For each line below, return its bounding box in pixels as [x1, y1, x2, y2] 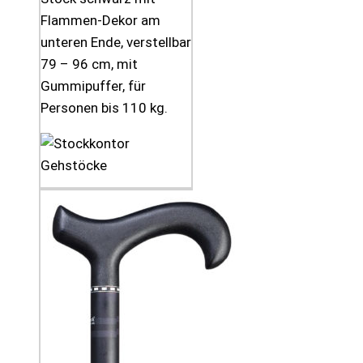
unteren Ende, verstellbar [41, 33, 191, 50]
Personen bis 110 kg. [41, 99, 168, 116]
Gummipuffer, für [41, 77, 146, 94]
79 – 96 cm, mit [41, 55, 138, 72]
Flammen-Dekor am [41, 11, 160, 28]
